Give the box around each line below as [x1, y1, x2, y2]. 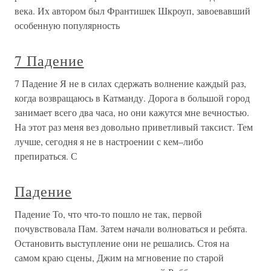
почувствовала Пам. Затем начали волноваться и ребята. [15, 222, 247, 235]
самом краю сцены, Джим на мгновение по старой [15, 251, 224, 264]
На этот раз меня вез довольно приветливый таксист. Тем [15, 120, 253, 133]
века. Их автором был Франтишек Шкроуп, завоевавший [15, 4, 250, 17]
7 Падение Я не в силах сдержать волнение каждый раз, [15, 77, 246, 90]
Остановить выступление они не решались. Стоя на [15, 237, 229, 249]
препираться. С [15, 149, 77, 162]
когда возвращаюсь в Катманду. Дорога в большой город [15, 91, 250, 104]
